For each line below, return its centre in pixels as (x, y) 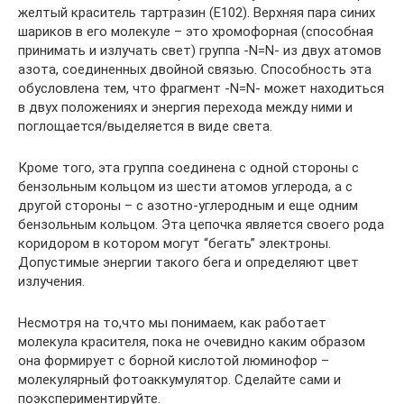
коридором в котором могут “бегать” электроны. (174, 243)
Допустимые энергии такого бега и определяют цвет (188, 262)
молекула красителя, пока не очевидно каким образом (192, 342)
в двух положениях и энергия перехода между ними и (185, 107)
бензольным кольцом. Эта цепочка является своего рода (201, 225)
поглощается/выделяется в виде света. (145, 126)
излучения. (51, 281)
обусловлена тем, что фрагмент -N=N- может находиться (201, 88)
